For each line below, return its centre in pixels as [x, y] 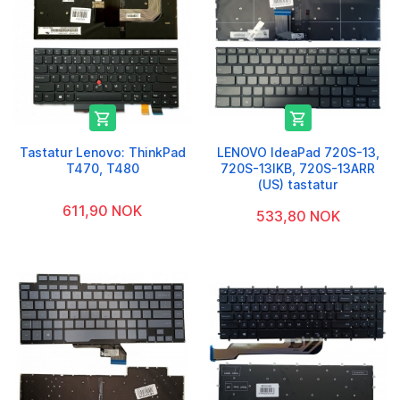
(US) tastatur [298, 184]
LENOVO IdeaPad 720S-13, [298, 152]
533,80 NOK [298, 216]
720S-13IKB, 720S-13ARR [298, 168]
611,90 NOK [102, 210]
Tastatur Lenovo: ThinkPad [102, 152]
